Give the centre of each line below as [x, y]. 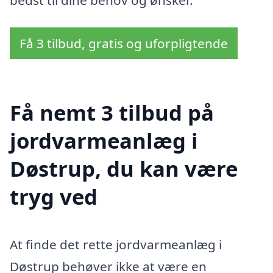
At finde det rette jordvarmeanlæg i [116, 245]
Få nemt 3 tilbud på [112, 113]
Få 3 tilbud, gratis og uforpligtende [124, 44]
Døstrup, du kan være [124, 169]
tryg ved [54, 197]
